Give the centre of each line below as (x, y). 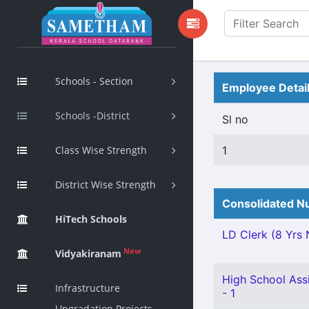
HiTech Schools (91, 219)
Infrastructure (88, 288)
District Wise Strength (106, 185)
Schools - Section (94, 81)
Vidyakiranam (88, 253)
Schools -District (92, 116)
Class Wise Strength (101, 150)
